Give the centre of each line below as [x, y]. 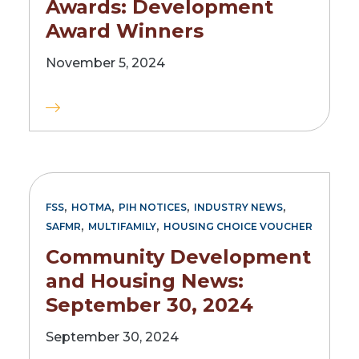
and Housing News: [145, 281]
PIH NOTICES [153, 207]
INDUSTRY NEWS [238, 207]
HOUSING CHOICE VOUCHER [238, 226]
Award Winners [125, 31]
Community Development [178, 257]
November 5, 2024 [105, 63]
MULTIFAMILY [122, 226]
